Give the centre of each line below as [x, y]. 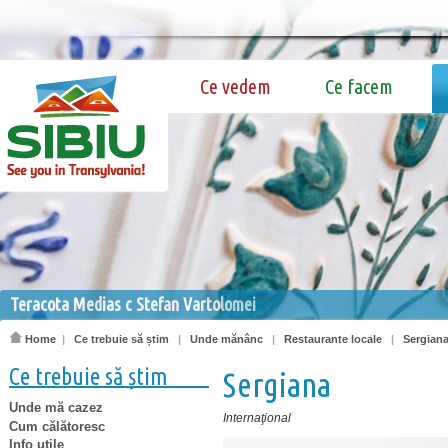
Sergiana [277, 384]
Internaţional [257, 418]
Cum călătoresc [57, 426]
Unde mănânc [226, 339]
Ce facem [359, 86]
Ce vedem [235, 86]
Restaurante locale [333, 339]
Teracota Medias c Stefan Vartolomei [133, 304]
